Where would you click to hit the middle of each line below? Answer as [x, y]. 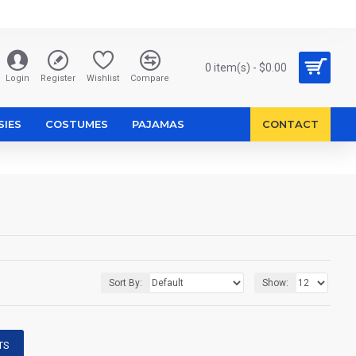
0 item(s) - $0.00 [246, 67]
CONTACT [290, 124]
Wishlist [103, 78]
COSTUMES [77, 124]
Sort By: [126, 283]
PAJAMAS [158, 124]
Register [58, 78]
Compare [150, 78]
